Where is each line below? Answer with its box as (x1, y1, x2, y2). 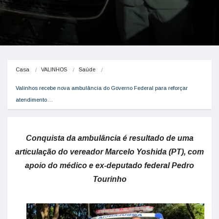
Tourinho (92, 175, 127, 183)
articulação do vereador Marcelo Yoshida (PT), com (15, 148, 204, 156)
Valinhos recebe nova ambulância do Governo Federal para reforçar (16, 85, 188, 91)
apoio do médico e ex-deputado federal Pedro (25, 161, 194, 170)
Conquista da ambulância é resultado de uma (25, 134, 194, 142)
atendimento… (16, 97, 53, 103)
